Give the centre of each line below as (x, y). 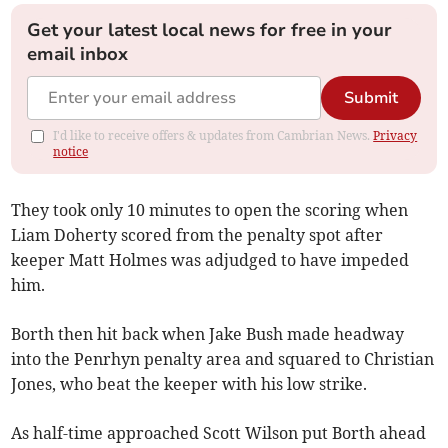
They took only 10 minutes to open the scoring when (210, 210)
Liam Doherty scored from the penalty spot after (197, 235)
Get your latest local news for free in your (210, 30)
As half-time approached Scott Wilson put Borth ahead (219, 433)
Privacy (395, 136)
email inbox (78, 54)
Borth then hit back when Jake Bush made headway (208, 334)
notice (71, 152)
